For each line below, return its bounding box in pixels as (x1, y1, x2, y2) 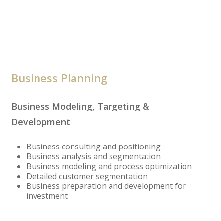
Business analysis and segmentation (26, 151, 161, 162)
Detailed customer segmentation (26, 171, 147, 182)
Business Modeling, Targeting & (11, 100, 149, 112)
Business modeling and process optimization (26, 161, 192, 172)
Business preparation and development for (26, 181, 186, 192)
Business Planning (11, 71, 107, 86)
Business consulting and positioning (26, 141, 161, 152)
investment (26, 190, 68, 202)
